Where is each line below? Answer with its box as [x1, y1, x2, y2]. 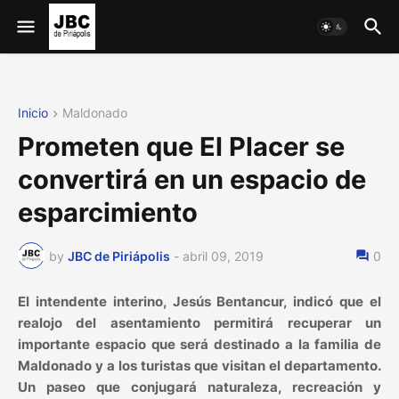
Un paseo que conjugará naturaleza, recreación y [18, 379, 381, 396]
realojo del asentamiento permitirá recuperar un [18, 314, 381, 332]
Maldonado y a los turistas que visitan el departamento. [18, 357, 381, 375]
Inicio [18, 105, 48, 120]
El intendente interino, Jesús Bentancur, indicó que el [18, 293, 381, 311]
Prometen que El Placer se [18, 131, 345, 163]
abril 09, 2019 [183, 248, 264, 264]
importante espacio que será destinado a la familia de [18, 336, 381, 354]
